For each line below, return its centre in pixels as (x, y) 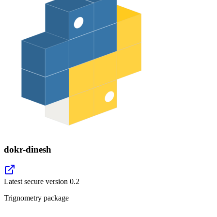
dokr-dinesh (28, 149)
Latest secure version (37, 182)
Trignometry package (36, 198)
